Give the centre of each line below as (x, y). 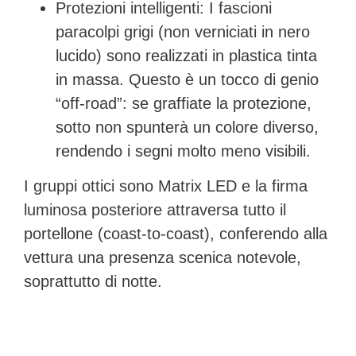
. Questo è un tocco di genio (219, 79)
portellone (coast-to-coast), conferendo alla (176, 234)
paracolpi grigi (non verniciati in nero (183, 31)
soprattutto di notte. (93, 282)
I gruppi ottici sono (91, 186)
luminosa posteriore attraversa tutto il (155, 210)
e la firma (272, 186)
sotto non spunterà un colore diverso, (187, 127)
